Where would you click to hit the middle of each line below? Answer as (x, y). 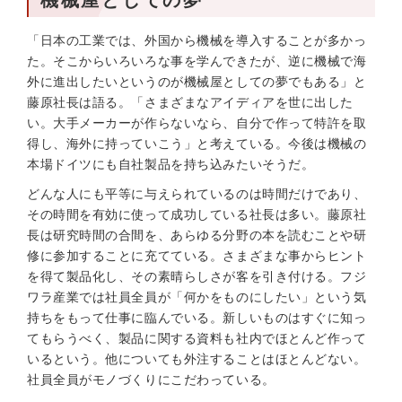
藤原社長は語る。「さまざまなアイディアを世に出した (190, 102)
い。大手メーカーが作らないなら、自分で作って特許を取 (197, 123)
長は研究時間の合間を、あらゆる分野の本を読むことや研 (197, 235)
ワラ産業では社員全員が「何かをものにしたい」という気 (197, 297)
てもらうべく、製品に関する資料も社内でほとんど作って (197, 338)
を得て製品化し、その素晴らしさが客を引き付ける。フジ (197, 276)
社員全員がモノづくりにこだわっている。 (151, 380)
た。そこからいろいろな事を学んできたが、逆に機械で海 (197, 61)
